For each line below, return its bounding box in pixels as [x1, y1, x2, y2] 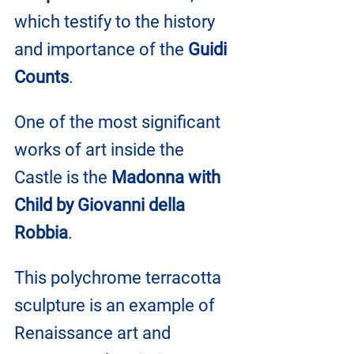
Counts [14, 66, 69, 87]
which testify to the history [14, 11, 219, 32]
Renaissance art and [14, 322, 175, 343]
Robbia [14, 222, 68, 243]
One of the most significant [14, 111, 224, 132]
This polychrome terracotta [14, 267, 225, 288]
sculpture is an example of [14, 295, 219, 315]
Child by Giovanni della [14, 194, 189, 215]
